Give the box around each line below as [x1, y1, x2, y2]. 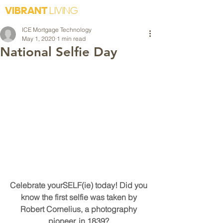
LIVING [49, 4, 78, 16]
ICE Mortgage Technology [22, 26, 92, 33]
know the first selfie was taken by [20, 192, 139, 203]
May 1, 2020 [22, 35, 55, 42]
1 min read [57, 35, 86, 42]
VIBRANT [5, 4, 49, 16]
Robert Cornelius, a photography [20, 204, 139, 215]
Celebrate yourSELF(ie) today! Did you [10, 180, 149, 191]
